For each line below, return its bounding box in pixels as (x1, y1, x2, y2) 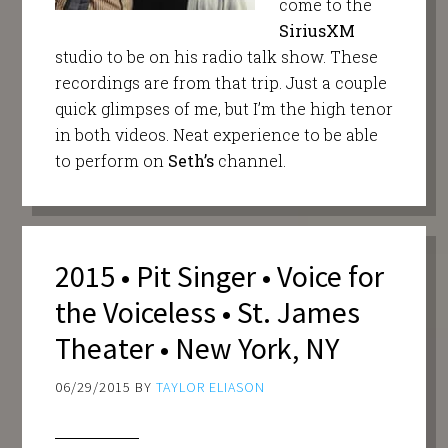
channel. (217, 149, 286, 171)
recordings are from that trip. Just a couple (54, 71, 387, 93)
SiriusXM (278, 19, 355, 41)
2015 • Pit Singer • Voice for (54, 257, 384, 296)
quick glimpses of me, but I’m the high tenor (54, 97, 393, 119)
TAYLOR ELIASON (155, 378, 265, 397)
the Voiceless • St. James (54, 293, 360, 332)
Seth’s (167, 149, 218, 171)
